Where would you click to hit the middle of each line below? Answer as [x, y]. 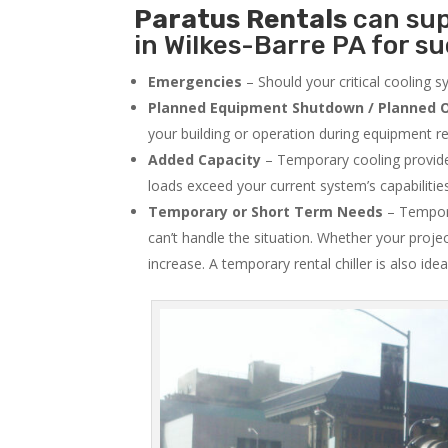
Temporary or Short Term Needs [266, 212]
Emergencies [195, 82]
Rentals [297, 20]
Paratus [187, 20]
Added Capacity [205, 160]
